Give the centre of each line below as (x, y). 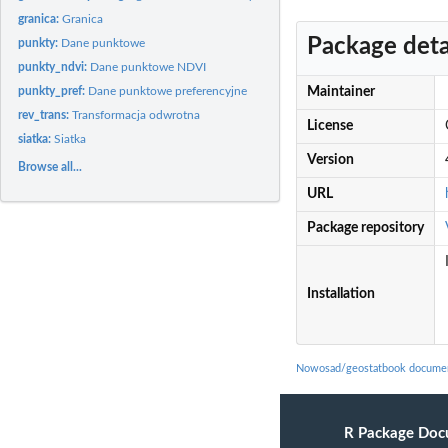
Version (330, 160)
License (329, 126)
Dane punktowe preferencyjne (168, 90)
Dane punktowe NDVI (148, 66)
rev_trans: (45, 114)
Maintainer (340, 92)
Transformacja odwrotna (136, 114)
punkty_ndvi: (54, 66)
